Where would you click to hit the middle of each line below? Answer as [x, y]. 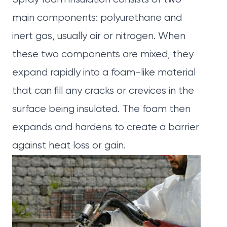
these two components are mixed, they [103, 55]
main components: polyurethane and [97, 18]
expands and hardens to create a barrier [106, 128]
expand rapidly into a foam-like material [104, 73]
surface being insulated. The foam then [101, 109]
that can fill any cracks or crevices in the [103, 91]
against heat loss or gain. [69, 146]
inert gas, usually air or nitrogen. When [99, 36]
